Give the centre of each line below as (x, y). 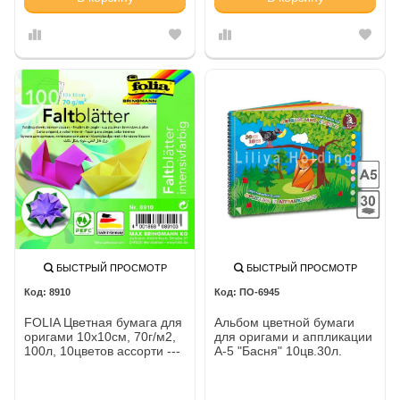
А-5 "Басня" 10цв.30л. (278, 350)
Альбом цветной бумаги (284, 322)
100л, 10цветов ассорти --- (102, 350)
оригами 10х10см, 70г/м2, (100, 336)
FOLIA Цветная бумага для (103, 322)
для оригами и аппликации (293, 336)
